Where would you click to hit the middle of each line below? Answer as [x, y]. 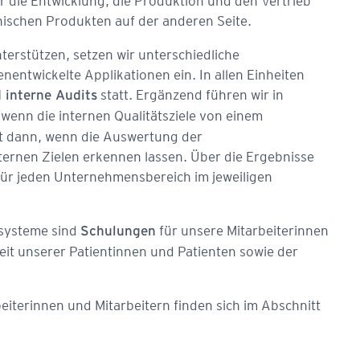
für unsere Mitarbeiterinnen [242, 231]
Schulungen [118, 232]
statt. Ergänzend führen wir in [190, 95]
